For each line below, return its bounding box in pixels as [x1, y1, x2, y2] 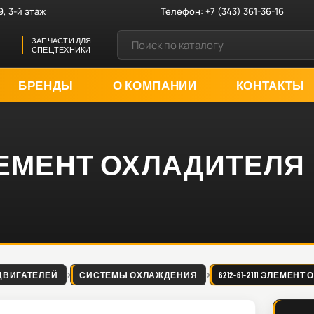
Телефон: [161, 4, 206, 18]
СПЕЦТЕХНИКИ [32, 45, 91, 54]
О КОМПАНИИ [112, 77, 197, 92]
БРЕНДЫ [18, 77, 74, 92]
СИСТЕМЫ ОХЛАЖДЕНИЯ [79, 270, 198, 280]
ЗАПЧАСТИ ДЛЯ [32, 36, 92, 45]
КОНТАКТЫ [235, 77, 305, 92]
